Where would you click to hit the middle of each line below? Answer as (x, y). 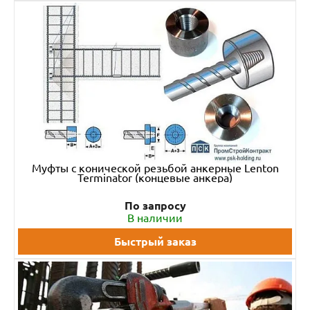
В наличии (155, 218)
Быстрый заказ (155, 241)
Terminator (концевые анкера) (155, 178)
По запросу (155, 206)
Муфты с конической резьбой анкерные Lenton (155, 168)
